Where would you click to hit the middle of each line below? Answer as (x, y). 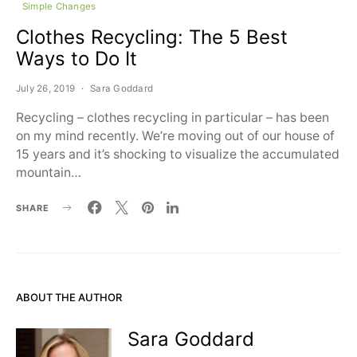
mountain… (49, 173)
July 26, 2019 (46, 88)
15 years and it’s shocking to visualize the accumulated (178, 154)
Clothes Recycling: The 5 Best (152, 37)
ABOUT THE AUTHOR (69, 297)
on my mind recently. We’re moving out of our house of (175, 136)
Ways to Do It (76, 59)
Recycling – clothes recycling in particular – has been (173, 118)
